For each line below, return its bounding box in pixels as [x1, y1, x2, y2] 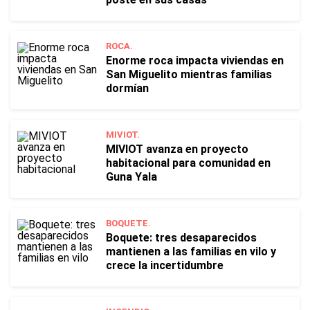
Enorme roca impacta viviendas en [106, 54, 284, 67]
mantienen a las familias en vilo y [106, 245, 276, 258]
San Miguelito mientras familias [106, 68, 272, 81]
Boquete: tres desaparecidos [106, 231, 257, 244]
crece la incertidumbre [106, 259, 224, 272]
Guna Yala [106, 170, 157, 183]
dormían [106, 82, 149, 95]
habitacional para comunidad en [106, 156, 271, 170]
